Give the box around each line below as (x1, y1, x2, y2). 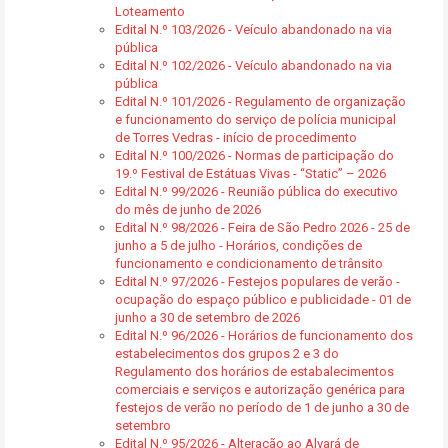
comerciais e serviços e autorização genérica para (115, 382, 405, 397)
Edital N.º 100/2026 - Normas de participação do (115, 148, 394, 163)
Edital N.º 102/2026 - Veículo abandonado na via (115, 58, 392, 73)
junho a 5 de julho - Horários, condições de (115, 238, 362, 253)
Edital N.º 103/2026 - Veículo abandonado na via (115, 22, 392, 37)
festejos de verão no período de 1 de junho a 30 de (115, 400, 409, 415)
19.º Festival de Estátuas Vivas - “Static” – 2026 (115, 166, 386, 181)
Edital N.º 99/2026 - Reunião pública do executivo (115, 184, 398, 199)
